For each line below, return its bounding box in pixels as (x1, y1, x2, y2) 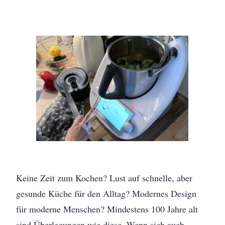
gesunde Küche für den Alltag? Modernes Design (16, 187, 197, 200)
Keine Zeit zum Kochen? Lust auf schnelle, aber (16, 172, 193, 184)
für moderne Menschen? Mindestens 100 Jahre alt (16, 203, 198, 215)
